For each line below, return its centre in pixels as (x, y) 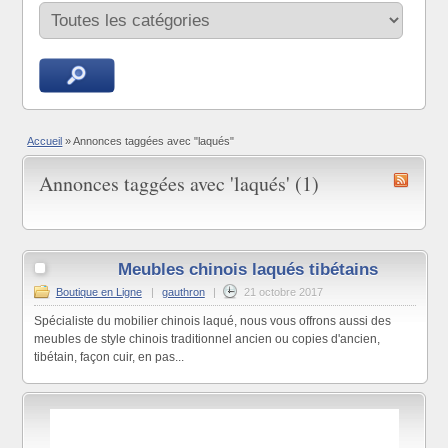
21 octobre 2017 (283, 292)
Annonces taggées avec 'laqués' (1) (179, 183)
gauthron (183, 292)
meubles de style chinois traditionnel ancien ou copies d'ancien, (206, 339)
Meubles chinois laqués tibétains (248, 270)
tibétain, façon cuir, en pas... (108, 357)
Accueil (45, 140)
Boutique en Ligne (98, 292)
